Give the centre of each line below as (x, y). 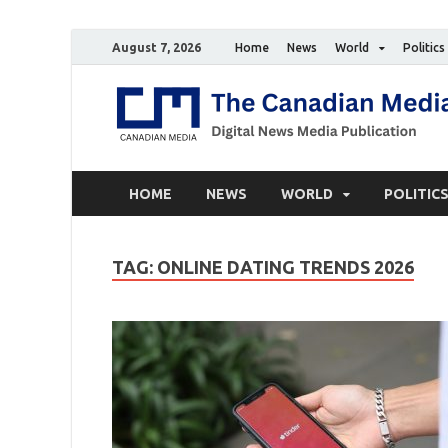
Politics (424, 47)
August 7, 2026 (156, 47)
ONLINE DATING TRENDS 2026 (285, 267)
